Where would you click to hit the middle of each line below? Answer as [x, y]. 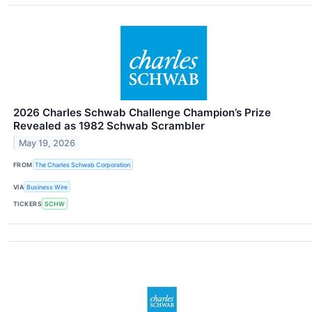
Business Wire [47, 187]
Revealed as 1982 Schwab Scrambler [109, 126]
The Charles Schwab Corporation [83, 164]
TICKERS [28, 204]
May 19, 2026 [47, 143]
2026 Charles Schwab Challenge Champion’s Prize [142, 113]
